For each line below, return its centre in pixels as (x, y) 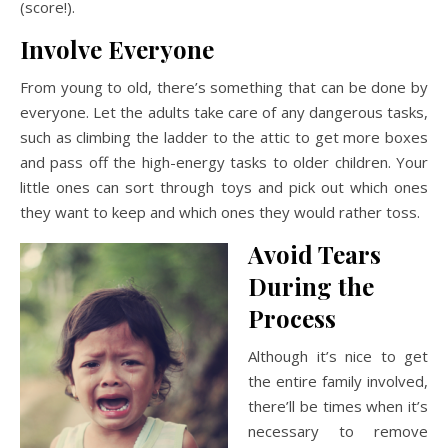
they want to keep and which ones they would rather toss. (220, 212)
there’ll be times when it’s (338, 406)
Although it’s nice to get (338, 356)
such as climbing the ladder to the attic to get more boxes (224, 137)
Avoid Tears (314, 254)
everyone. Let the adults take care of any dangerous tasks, (224, 112)
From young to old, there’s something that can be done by (224, 87)
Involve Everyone (117, 49)
